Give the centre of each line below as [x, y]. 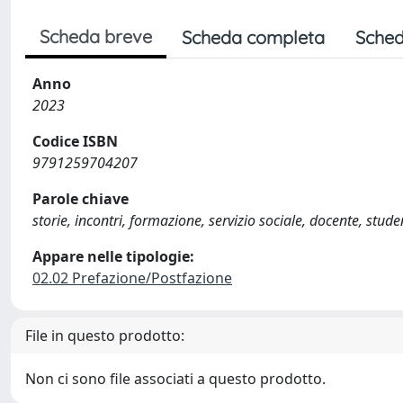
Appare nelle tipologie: [113, 256]
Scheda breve [96, 36]
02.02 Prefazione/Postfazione [132, 278]
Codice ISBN [75, 141]
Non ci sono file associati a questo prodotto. [175, 379]
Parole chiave [81, 199]
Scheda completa [253, 37]
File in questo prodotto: [105, 336]
